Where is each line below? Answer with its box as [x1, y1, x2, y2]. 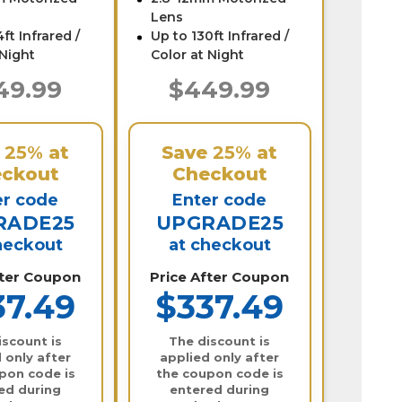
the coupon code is [155, 365, 284, 380]
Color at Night [150, 46, 244, 63]
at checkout [168, 234, 271, 255]
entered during [170, 381, 270, 397]
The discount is [169, 333, 271, 348]
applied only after [160, 349, 280, 364]
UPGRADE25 [155, 211, 284, 234]
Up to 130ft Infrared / [150, 27, 289, 44]
